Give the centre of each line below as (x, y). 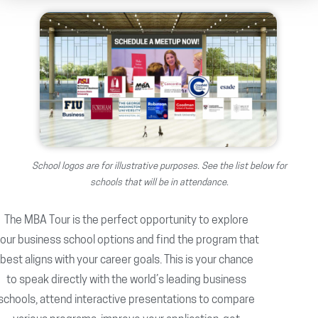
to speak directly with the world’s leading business (126, 280)
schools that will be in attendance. (159, 182)
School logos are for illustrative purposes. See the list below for (159, 166)
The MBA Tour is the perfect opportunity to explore (126, 220)
